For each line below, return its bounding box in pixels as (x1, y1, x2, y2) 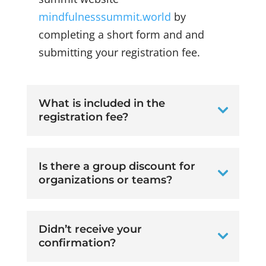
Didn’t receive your (38, 223, 142, 236)
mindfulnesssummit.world (38, 9, 171, 24)
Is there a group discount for (38, 160, 195, 173)
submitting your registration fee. (38, 45, 200, 60)
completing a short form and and (38, 27, 204, 42)
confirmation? (38, 236, 116, 250)
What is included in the (38, 97, 165, 110)
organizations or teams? (38, 173, 172, 187)
